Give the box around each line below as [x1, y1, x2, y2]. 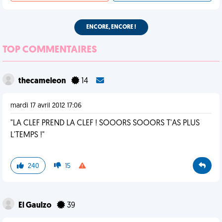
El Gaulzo [18, 202, 53, 210]
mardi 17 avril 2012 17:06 [10, 102, 82, 110]
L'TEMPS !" [10, 131, 45, 139]
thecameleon [18, 77, 67, 85]
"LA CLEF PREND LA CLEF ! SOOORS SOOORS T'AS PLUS [10, 119, 200, 127]
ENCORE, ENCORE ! [86, 24, 136, 30]
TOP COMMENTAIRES [2, 45, 97, 55]
